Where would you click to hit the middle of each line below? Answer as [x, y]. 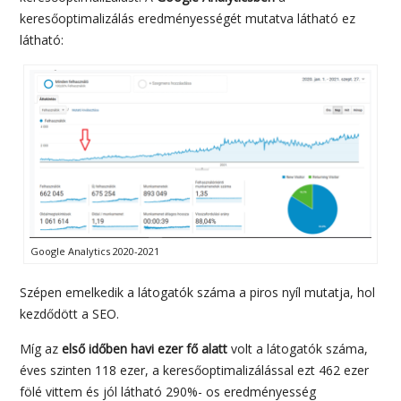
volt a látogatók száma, [298, 348]
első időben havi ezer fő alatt [145, 348]
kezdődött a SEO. [70, 313]
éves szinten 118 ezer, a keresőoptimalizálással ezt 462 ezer [195, 370]
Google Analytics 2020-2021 [95, 251]
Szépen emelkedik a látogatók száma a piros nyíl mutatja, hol [198, 292]
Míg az [41, 348]
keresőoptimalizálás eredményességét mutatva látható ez [188, 19]
